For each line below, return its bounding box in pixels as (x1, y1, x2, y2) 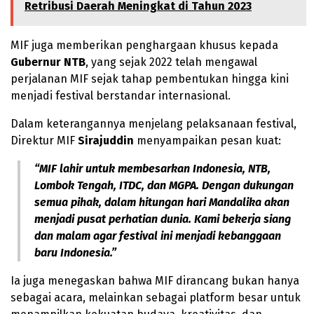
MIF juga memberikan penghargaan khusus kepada (11, 38, 278, 52)
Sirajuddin (78, 133, 134, 147)
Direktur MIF (11, 133, 78, 147)
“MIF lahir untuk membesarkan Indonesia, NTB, (34, 161, 271, 175)
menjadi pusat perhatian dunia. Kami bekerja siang (34, 212, 291, 226)
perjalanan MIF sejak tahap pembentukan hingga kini (11, 71, 289, 86)
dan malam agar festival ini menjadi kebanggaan (34, 228, 281, 243)
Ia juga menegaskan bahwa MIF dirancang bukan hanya (11, 273, 299, 287)
